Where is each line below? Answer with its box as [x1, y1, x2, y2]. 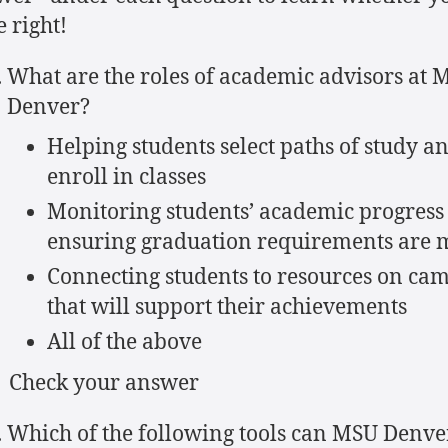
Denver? [7, 94, 90, 121]
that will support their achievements [47, 294, 407, 321]
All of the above [47, 329, 202, 356]
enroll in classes [47, 164, 216, 191]
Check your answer [9, 370, 200, 397]
